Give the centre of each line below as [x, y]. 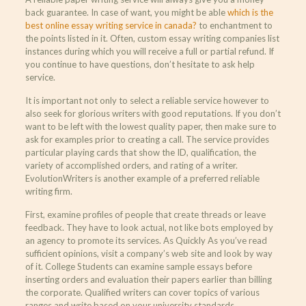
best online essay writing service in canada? [111, 25]
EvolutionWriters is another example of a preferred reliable [142, 178]
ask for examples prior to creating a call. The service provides [147, 139]
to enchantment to [234, 25]
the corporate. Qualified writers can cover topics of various [142, 292]
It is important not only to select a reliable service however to [147, 100]
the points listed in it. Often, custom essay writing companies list [152, 38]
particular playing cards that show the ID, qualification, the [140, 152]
